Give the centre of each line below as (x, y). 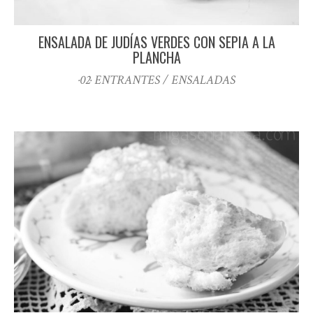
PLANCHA (156, 58)
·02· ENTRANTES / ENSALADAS (156, 80)
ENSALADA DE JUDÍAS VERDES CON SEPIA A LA (156, 42)
